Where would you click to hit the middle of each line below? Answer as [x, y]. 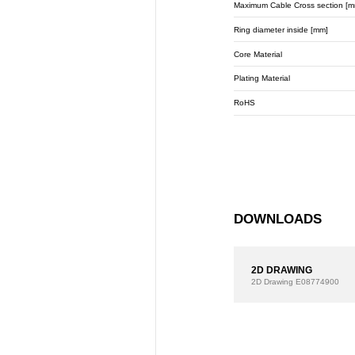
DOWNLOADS [278, 219]
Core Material [258, 54]
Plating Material [262, 78]
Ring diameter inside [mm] [281, 29]
